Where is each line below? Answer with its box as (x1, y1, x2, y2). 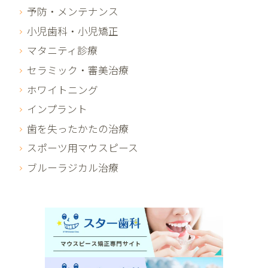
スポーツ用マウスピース (27, 141, 139, 156)
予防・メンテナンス (27, 4, 119, 19)
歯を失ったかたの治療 (27, 121, 129, 136)
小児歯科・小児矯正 (27, 23, 119, 38)
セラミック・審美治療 (27, 63, 129, 77)
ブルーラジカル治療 (27, 160, 119, 175)
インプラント (27, 102, 88, 117)
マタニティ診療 (27, 43, 98, 58)
